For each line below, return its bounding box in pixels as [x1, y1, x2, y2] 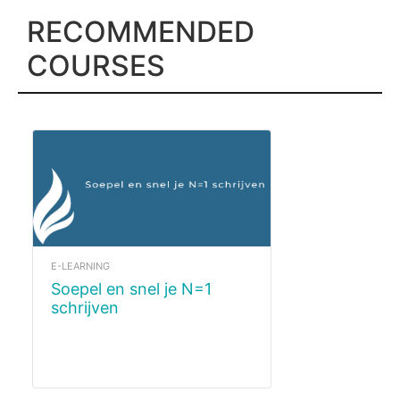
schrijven [51, 297, 119, 317]
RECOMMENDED [27, 13, 254, 49]
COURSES [27, 47, 165, 83]
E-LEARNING [51, 259, 110, 272]
